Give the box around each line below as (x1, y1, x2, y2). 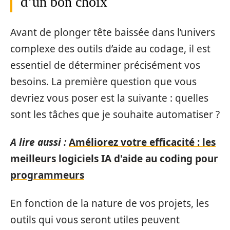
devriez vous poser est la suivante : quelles (10, 91, 208, 105)
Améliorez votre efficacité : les (69, 136, 216, 149)
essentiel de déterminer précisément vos (10, 58, 200, 72)
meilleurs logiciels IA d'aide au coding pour (10, 152, 218, 165)
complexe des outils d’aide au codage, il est (10, 42, 210, 55)
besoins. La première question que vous (10, 74, 197, 88)
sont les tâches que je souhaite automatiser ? (10, 107, 220, 121)
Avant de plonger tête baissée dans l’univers (10, 25, 215, 39)
